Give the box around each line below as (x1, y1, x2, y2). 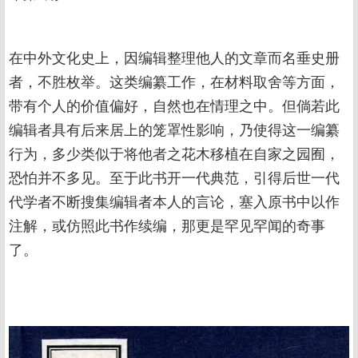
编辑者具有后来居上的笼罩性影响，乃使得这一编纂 (9, 122, 340, 138)
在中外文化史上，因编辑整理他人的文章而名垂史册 (9, 50, 340, 66)
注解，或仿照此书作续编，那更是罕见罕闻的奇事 (9, 218, 325, 234)
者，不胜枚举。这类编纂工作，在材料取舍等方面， (9, 74, 340, 90)
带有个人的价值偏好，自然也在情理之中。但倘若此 (9, 98, 340, 114)
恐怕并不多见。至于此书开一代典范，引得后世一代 (9, 170, 340, 186)
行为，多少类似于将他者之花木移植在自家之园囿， (9, 146, 340, 162)
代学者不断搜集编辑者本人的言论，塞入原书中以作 (9, 194, 340, 210)
